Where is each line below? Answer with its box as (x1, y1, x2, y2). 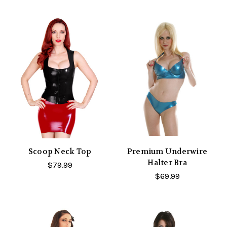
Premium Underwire (127, 146, 208, 157)
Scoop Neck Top (28, 146, 92, 157)
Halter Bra (147, 158, 187, 168)
